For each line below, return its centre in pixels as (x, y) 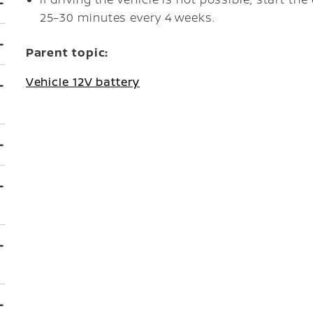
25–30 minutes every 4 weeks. (127, 17)
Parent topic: (67, 52)
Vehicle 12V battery (82, 82)
